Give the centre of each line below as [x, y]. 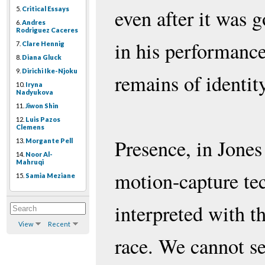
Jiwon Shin [42, 106]
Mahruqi [30, 162]
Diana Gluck [42, 57]
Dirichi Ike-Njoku [50, 71]
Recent [59, 224]
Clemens [30, 127]
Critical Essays [46, 9]
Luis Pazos [43, 119]
